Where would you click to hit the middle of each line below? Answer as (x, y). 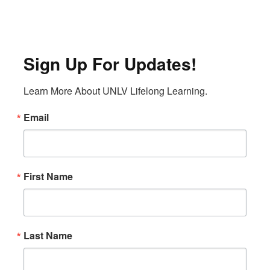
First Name (48, 176)
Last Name (48, 235)
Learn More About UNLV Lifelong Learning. (115, 90)
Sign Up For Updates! (110, 63)
